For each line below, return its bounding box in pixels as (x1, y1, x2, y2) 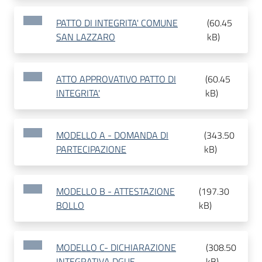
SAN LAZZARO (56, 30, 115, 44)
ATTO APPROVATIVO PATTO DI (56, 72, 176, 87)
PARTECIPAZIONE (56, 142, 126, 157)
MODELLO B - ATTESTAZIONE (56, 184, 175, 199)
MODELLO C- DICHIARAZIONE (56, 240, 176, 255)
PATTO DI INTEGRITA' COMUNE (56, 16, 178, 30)
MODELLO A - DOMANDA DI (56, 128, 168, 143)
